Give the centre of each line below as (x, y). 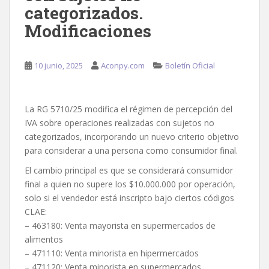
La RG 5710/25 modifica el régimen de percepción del (128, 109)
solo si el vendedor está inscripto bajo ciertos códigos (129, 198)
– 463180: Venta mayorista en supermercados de (120, 226)
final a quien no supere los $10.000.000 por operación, (130, 184)
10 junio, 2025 (59, 66)
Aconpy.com (123, 66)
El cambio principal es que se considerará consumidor (129, 171)
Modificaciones (88, 31)
